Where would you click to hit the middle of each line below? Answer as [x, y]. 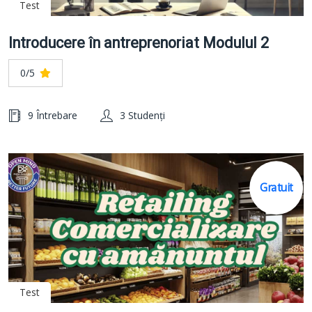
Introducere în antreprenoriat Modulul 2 [139, 43]
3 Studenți [142, 115]
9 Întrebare [53, 115]
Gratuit [276, 187]
